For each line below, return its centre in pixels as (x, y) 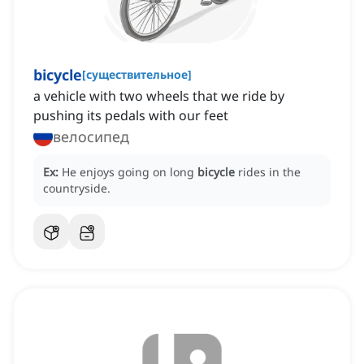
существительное (137, 75)
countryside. (77, 188)
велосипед (91, 137)
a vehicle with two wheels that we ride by (159, 96)
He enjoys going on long (130, 172)
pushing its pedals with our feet (131, 116)
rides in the (269, 172)
